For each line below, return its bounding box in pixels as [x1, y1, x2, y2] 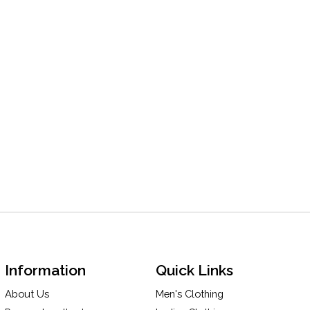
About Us [5, 288, 50, 300]
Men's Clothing [156, 288, 224, 300]
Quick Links [156, 262, 234, 280]
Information [5, 262, 86, 280]
